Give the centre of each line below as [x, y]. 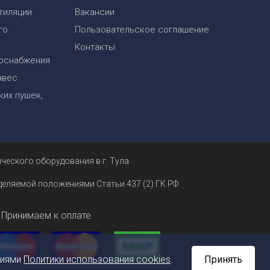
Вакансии [95, 12]
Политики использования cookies [97, 259]
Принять [223, 259]
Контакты [95, 47]
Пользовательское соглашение [142, 30]
